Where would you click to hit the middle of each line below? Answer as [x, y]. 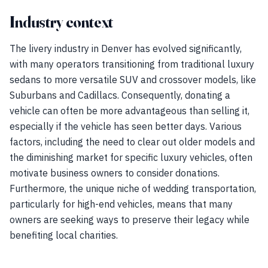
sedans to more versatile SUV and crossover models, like [133, 80]
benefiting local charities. [64, 235]
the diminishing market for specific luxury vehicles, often [131, 157]
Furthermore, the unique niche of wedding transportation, [133, 188]
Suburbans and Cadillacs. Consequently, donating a [120, 95]
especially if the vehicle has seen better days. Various [126, 126]
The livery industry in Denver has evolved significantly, [126, 48]
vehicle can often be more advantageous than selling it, [130, 111]
